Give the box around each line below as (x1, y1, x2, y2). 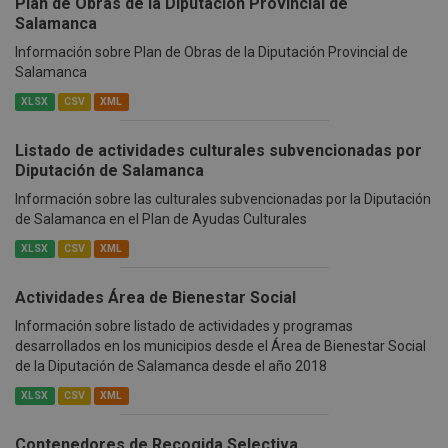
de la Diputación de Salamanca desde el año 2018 (15, 358, 327, 375)
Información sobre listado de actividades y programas (15, 318, 353, 335)
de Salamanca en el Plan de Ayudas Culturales (15, 211, 307, 228)
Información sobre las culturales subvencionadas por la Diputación (15, 191, 431, 208)
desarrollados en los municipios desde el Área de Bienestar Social (15, 338, 426, 355)
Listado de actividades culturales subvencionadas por (15, 141, 422, 161)
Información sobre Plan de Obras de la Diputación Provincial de (15, 44, 408, 61)
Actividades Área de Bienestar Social (15, 288, 296, 308)
